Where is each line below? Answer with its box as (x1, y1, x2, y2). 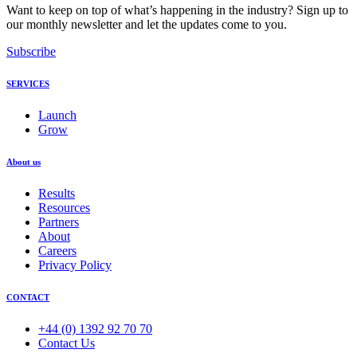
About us (6, 156, 41, 167)
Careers (38, 243, 76, 257)
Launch (38, 108, 76, 122)
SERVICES (6, 78, 49, 88)
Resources (38, 200, 90, 214)
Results (38, 186, 75, 200)
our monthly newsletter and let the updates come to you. (6, 17, 287, 31)
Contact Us (38, 335, 95, 350)
